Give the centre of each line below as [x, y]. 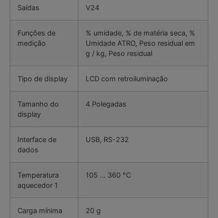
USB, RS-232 [107, 140]
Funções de [36, 33]
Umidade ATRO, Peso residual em [140, 43]
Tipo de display [43, 79]
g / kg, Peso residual [119, 54]
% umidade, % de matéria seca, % [140, 33]
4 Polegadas [106, 104]
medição [32, 43]
